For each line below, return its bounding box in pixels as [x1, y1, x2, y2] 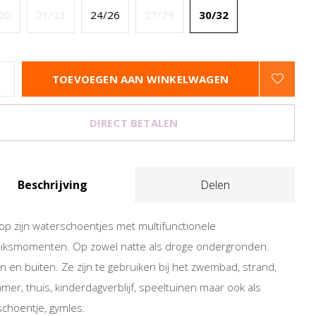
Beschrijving [18, 177, 87, 193]
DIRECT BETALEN [89, 116, 178, 130]
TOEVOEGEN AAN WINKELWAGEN [52, 72, 229, 86]
